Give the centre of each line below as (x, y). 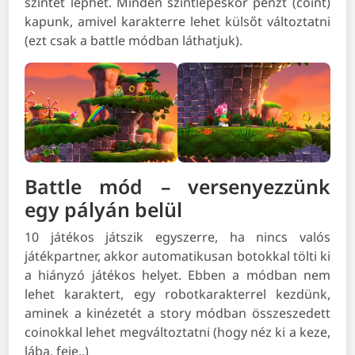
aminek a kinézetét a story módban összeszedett (177, 313)
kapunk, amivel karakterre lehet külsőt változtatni (177, 22)
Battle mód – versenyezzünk (177, 187)
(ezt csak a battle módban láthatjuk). (134, 41)
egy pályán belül (104, 210)
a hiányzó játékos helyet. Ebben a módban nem (177, 275)
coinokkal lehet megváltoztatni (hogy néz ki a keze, (177, 332)
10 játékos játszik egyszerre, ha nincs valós (177, 237)
